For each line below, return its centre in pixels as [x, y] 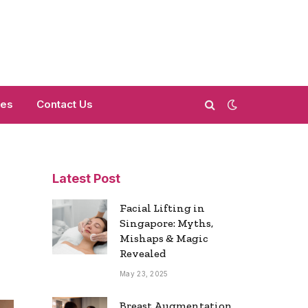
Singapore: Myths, [166, 223]
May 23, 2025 [144, 274]
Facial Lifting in [162, 208]
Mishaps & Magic [164, 238]
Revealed [143, 253]
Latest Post [86, 178]
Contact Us [65, 104]
